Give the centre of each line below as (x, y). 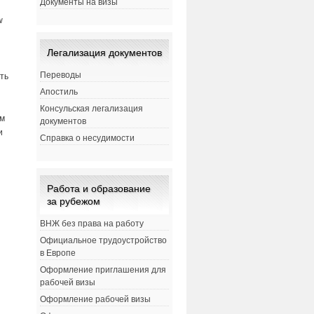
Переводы (60, 75)
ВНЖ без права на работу (91, 224)
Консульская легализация (91, 109)
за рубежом (73, 202)
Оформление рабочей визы (95, 300)
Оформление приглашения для (103, 270)
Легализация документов (104, 53)
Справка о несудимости (87, 138)
